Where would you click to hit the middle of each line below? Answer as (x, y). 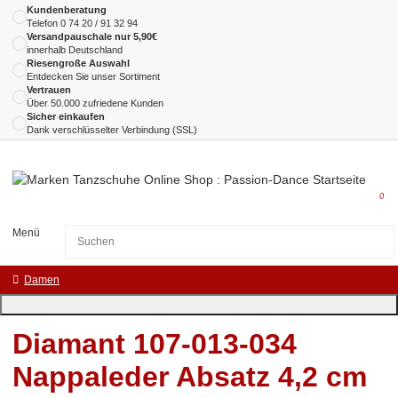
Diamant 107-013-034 (155, 343)
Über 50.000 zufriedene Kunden (95, 103)
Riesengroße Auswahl (78, 63)
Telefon (44, 23)
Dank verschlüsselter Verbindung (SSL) (112, 129)
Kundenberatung (67, 9)
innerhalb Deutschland (75, 49)
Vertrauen (49, 89)
